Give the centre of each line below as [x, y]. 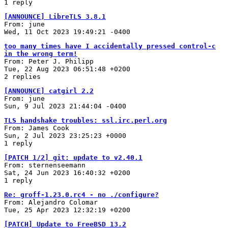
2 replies [22, 76]
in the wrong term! [41, 53]
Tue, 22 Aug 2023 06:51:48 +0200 [67, 69]
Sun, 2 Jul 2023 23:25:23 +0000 [65, 135]
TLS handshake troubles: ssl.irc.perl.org [85, 120]
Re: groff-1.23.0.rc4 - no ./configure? [81, 194]
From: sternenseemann [45, 165]
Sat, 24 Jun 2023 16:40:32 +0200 [67, 173]
